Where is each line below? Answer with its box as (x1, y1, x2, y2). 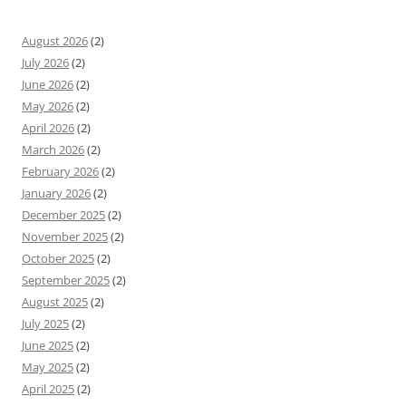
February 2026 (22, 162, 99, 179)
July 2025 (22, 314, 69, 332)
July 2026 (22, 53, 69, 71)
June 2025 (22, 336, 73, 353)
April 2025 (22, 380, 74, 397)
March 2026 (22, 140, 84, 158)
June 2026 (22, 75, 73, 92)
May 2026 (22, 97, 73, 114)
